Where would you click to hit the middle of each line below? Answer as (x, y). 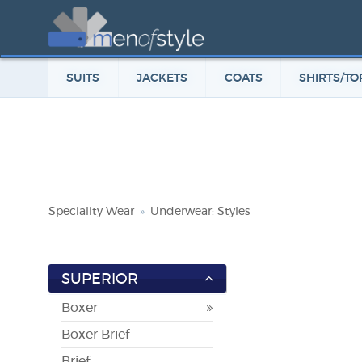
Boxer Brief (95, 335)
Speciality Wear (91, 212)
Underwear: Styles (200, 212)
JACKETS (162, 78)
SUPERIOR (100, 280)
